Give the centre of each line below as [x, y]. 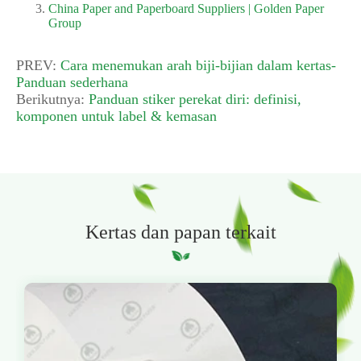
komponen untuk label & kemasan [116, 116]
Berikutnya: [52, 99]
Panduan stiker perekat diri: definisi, [195, 99]
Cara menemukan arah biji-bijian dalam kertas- [198, 65]
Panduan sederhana [72, 82]
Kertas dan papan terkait [180, 232]
